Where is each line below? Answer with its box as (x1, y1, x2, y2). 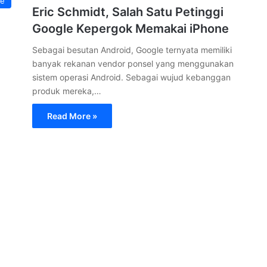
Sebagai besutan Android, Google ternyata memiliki (32, 45, 232, 55)
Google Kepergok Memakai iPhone (32, 21, 229, 36)
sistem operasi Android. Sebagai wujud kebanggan (32, 72, 231, 82)
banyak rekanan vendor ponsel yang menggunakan (32, 58, 234, 69)
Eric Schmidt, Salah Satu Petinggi (32, 5, 223, 19)
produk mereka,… (32, 86, 101, 96)
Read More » (47, 111, 97, 121)
